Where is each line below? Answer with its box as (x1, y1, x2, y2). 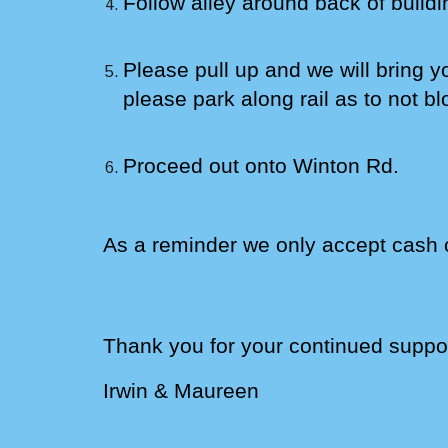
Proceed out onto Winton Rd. (122, 154, 399, 178)
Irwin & (102, 379, 174, 403)
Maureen (173, 379, 259, 403)
